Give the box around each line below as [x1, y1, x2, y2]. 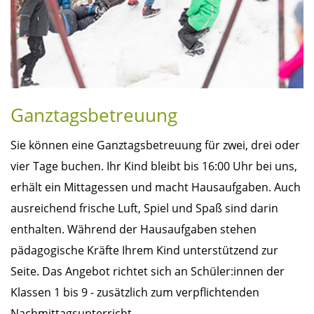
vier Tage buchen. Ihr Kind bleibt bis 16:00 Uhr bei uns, [11, 158, 297, 174]
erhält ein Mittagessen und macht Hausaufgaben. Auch [11, 179, 301, 195]
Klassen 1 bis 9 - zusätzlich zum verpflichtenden [11, 284, 259, 300]
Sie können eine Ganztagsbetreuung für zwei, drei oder [11, 137, 300, 153]
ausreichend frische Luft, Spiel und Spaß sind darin [11, 200, 278, 216]
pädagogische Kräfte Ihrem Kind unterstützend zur [11, 242, 278, 258]
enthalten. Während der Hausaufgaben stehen [11, 221, 257, 237]
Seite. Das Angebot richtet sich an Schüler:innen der [11, 263, 285, 279]
